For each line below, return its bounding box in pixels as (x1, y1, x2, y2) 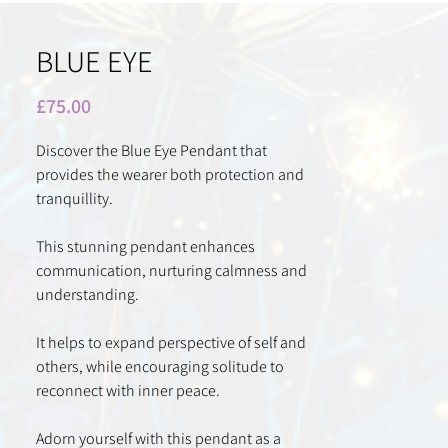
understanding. (36, 284, 139, 306)
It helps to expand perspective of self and (36, 332, 306, 354)
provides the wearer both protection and (36, 164, 304, 186)
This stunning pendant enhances (36, 236, 255, 258)
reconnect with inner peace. (36, 380, 220, 402)
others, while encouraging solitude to (36, 356, 284, 378)
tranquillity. (36, 188, 113, 210)
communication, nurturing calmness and (36, 260, 307, 282)
